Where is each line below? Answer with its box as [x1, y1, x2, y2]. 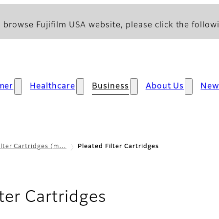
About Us [145, 83, 184, 90]
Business [92, 83, 129, 90]
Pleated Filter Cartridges [77, 144, 159, 150]
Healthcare [30, 83, 76, 90]
